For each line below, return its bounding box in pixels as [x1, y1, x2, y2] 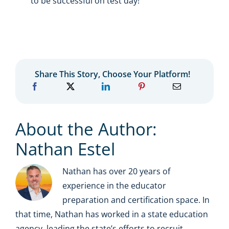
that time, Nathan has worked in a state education [15, 208, 208, 220]
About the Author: [15, 117, 157, 141]
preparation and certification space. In [62, 194, 210, 205]
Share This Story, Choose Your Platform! [35, 68, 190, 80]
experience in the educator [62, 179, 166, 191]
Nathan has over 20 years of [62, 165, 170, 177]
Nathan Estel [15, 137, 115, 161]
